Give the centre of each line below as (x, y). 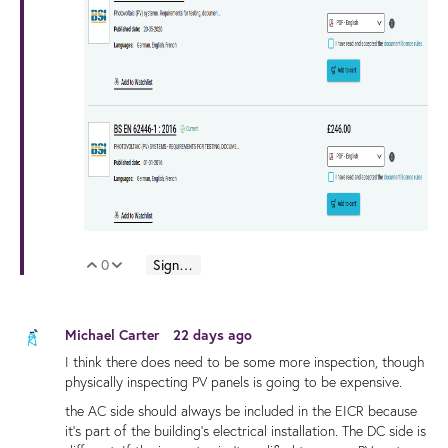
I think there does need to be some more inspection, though (244, 361)
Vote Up (141, 267)
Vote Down (175, 267)
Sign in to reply (185, 265)
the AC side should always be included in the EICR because (241, 410)
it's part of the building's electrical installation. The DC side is (245, 430)
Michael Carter (114, 335)
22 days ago (212, 335)
